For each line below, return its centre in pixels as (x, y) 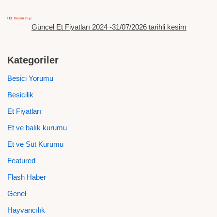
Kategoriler (33, 60)
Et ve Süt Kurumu (35, 144)
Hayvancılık (26, 210)
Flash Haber (27, 177)
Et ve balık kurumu (37, 128)
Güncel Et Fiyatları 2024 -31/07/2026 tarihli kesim (109, 27)
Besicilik (20, 95)
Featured (21, 161)
